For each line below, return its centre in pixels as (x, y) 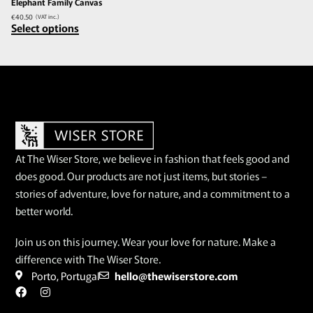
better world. (44, 211)
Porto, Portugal (65, 275)
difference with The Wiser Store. (88, 259)
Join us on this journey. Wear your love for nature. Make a (146, 241)
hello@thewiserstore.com (176, 275)
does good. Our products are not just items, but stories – (141, 176)
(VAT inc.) (48, 17)
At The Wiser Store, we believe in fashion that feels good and (153, 159)
